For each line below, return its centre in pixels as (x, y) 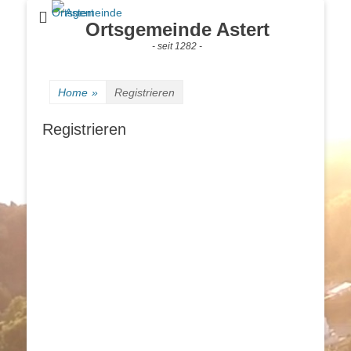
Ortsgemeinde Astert (177, 29)
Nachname (71, 296)
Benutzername (82, 163)
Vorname (67, 229)
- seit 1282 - (177, 46)
